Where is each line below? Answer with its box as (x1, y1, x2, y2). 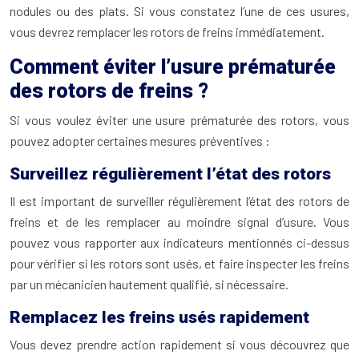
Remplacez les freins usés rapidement (10, 308, 309, 327)
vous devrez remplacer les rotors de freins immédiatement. (10, 24, 325, 39)
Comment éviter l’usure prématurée (10, 55, 336, 79)
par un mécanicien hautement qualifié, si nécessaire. (10, 276, 288, 292)
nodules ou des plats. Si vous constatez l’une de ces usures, (10, 3, 349, 18)
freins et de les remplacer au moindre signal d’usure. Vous (10, 214, 349, 229)
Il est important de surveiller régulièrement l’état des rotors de (10, 193, 349, 208)
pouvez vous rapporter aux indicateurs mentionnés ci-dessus (10, 235, 349, 250)
